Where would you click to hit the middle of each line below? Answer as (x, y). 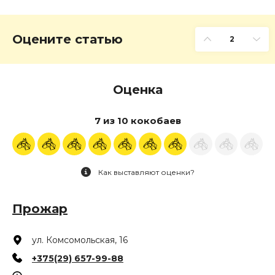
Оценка (137, 89)
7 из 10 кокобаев (137, 120)
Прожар (40, 208)
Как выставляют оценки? (146, 172)
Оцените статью (68, 39)
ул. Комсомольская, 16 (80, 240)
